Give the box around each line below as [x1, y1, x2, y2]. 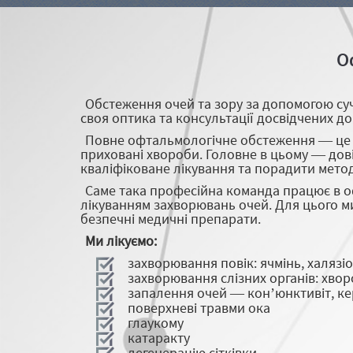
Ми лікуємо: [85, 232, 157, 250]
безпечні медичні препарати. [80, 210, 261, 228]
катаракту [128, 329, 190, 347]
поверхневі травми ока [128, 299, 270, 317]
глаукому [128, 314, 184, 332]
